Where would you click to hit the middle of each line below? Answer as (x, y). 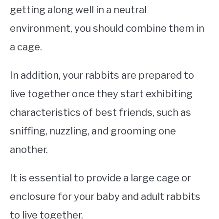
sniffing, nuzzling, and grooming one (93, 131)
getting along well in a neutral (78, 10)
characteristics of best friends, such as (100, 113)
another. (29, 150)
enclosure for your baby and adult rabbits (105, 197)
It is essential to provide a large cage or (100, 178)
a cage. (26, 47)
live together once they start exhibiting (101, 94)
